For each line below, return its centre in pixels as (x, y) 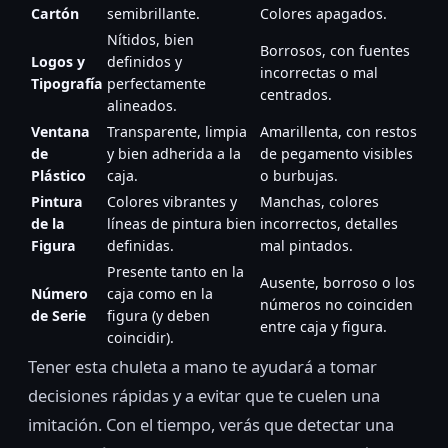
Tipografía (67, 84)
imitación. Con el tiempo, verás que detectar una (211, 425)
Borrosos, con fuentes (335, 51)
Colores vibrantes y (172, 202)
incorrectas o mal (319, 73)
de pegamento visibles (336, 154)
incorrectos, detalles (329, 224)
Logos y (58, 62)
